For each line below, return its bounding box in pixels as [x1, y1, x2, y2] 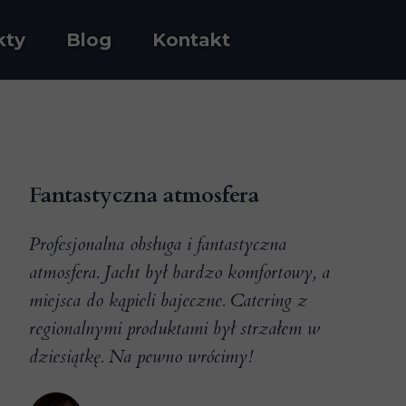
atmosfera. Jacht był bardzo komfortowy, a [29, 260, 330, 285]
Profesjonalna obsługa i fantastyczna [29, 232, 286, 256]
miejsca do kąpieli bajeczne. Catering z [29, 288, 307, 313]
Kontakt [152, 28, 230, 51]
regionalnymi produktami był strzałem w [29, 316, 320, 341]
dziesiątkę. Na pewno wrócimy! [29, 344, 253, 369]
